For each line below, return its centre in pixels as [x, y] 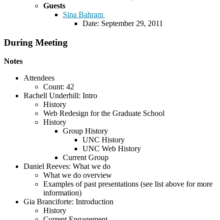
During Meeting [36, 42]
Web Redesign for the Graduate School [104, 113]
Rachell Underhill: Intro [60, 96]
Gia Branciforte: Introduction [69, 202]
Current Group [86, 158]
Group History [85, 131]
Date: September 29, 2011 [123, 23]
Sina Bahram [84, 14]
